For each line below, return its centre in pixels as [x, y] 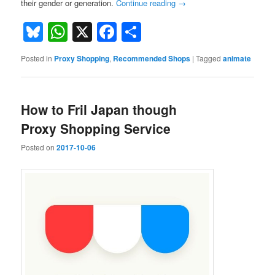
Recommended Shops [152, 59]
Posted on [39, 147]
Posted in [37, 58]
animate [237, 59]
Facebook [160, 32]
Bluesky [78, 32]
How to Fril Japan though [99, 109]
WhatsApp [113, 32]
